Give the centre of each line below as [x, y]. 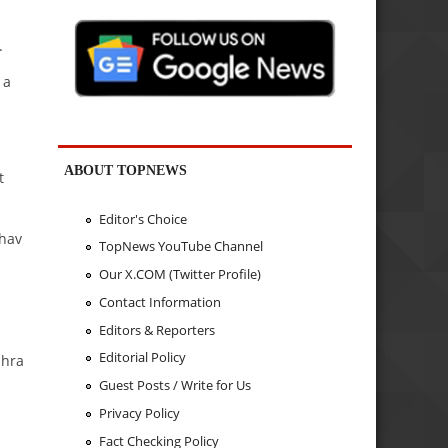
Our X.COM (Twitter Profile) [179, 274]
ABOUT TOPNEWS [126, 170]
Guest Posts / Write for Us [174, 385]
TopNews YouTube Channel [180, 246]
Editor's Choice [142, 218]
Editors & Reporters [156, 329]
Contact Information [159, 301]
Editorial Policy [142, 357]
